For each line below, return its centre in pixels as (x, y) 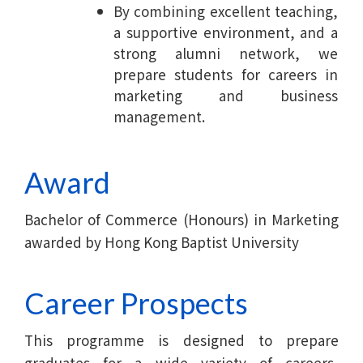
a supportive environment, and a (226, 32)
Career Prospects (136, 303)
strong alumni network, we (226, 53)
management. (159, 116)
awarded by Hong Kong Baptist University (162, 241)
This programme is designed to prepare (181, 340)
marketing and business (226, 95)
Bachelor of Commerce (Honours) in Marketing (181, 219)
